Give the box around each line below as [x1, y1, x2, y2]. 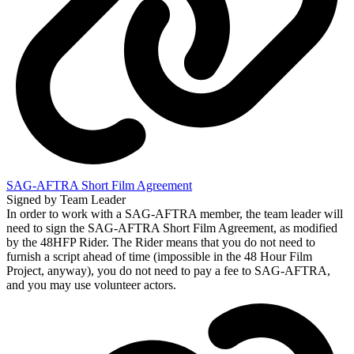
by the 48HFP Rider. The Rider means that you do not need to [6, 235, 315, 249]
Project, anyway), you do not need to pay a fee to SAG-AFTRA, [6, 263, 330, 277]
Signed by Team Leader [6, 192, 126, 206]
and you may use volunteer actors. [6, 277, 176, 292]
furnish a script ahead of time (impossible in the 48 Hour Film [6, 249, 312, 263]
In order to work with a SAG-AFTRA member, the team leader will [6, 206, 343, 220]
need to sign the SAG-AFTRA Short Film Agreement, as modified [6, 220, 337, 235]
